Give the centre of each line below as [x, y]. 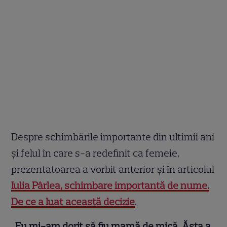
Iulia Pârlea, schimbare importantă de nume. [110, 186]
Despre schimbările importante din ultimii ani [113, 137]
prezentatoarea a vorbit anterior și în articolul [113, 169]
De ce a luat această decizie [73, 202]
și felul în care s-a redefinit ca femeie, [96, 153]
